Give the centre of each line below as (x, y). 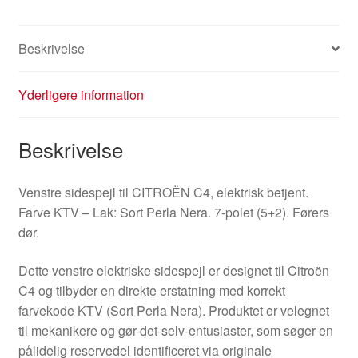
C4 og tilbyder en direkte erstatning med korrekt (151, 290)
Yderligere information (81, 95)
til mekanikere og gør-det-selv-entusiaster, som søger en (175, 330)
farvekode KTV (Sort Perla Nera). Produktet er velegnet (173, 310)
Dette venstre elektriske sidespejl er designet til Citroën (173, 270)
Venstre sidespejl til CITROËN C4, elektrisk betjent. (163, 192)
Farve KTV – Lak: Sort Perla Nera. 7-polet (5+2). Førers (173, 212)
